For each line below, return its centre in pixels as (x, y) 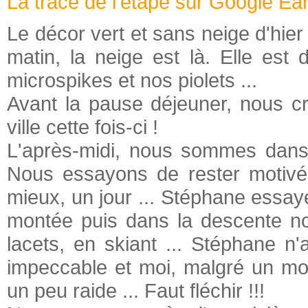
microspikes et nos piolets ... (132, 80)
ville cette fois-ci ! (82, 127)
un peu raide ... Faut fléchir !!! (136, 290)
